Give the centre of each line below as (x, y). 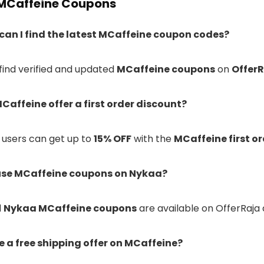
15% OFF (113, 139)
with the (153, 139)
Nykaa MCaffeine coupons (70, 209)
